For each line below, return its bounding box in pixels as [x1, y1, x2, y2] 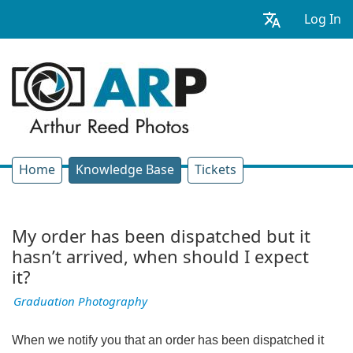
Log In [304, 11, 341, 27]
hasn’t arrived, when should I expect [12, 247, 309, 267]
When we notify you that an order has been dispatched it [12, 333, 324, 347]
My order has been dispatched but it [12, 227, 310, 247]
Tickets [195, 162, 236, 177]
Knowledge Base [76, 162, 174, 177]
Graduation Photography [13, 295, 147, 309]
